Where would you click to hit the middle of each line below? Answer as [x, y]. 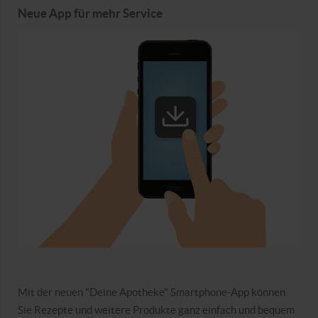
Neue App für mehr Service [90, 14]
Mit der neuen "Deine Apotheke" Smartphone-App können [152, 292]
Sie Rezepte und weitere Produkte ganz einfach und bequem [156, 310]
